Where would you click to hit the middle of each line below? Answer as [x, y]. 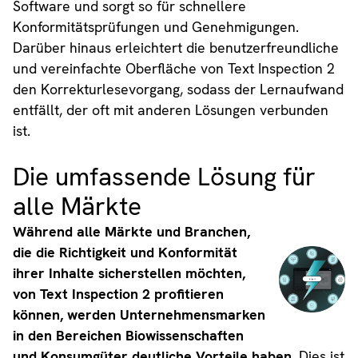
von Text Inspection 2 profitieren [118, 293]
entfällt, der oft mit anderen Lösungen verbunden [170, 109]
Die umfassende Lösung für [164, 177]
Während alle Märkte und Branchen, [131, 231]
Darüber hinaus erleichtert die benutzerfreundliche [175, 47]
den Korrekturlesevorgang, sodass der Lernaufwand [178, 89]
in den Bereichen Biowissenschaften [128, 335]
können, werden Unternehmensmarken [139, 314]
